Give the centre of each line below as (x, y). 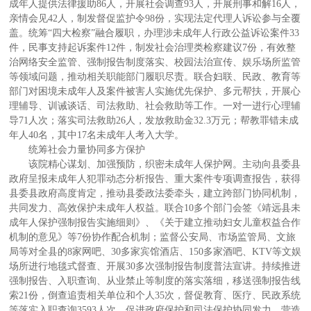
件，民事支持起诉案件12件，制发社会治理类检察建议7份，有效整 (153, 47)
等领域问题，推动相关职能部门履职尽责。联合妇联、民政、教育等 (155, 76)
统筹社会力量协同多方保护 (87, 149)
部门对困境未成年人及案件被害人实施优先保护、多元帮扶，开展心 (155, 91)
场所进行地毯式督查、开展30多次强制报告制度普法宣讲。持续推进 (155, 266)
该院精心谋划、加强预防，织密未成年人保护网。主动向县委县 (165, 164)
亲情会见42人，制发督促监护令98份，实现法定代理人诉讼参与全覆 (155, 18)
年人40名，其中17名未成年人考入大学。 (97, 135)
